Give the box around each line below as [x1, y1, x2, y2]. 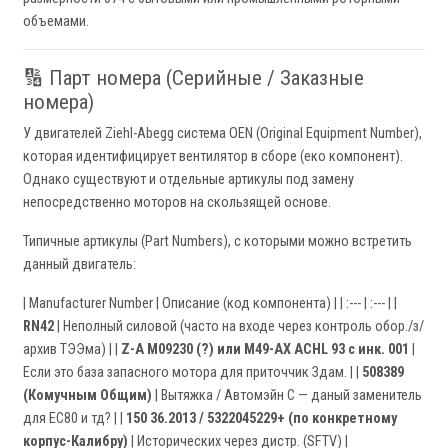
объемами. [23, 13, 89, 31]
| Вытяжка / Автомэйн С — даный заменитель [152, 387, 422, 405]
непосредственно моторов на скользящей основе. [23, 194, 331, 212]
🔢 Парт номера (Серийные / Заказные [23, 66, 364, 91]
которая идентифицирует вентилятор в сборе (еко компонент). [23, 148, 403, 166]
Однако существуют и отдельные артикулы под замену [23, 171, 354, 189]
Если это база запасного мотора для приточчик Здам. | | [23, 364, 362, 382]
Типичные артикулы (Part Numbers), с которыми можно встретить [23, 233, 412, 251]
